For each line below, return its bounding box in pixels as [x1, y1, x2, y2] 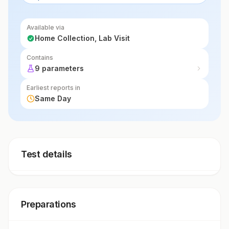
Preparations [21, 199, 76, 210]
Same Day [35, 94, 71, 103]
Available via [27, 24, 64, 31]
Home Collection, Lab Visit [35, 34, 130, 42]
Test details [21, 149, 72, 159]
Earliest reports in [27, 84, 80, 91]
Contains [27, 54, 53, 61]
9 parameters [35, 64, 84, 73]
